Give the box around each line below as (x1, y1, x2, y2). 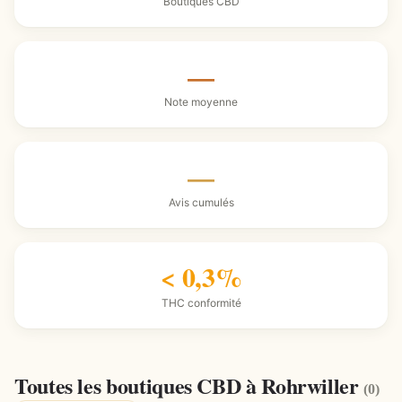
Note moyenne (164, 95, 238, 109)
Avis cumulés (168, 196, 234, 209)
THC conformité (161, 296, 241, 310)
